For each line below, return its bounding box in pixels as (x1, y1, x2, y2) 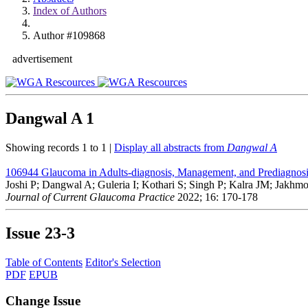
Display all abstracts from (114, 141, 227, 153)
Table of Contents (5, 256, 82, 268)
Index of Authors (33, 5, 107, 16)
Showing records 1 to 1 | (5, 141, 114, 153)
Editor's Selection (85, 256, 161, 268)
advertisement (12, 53, 72, 65)
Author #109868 (33, 30, 105, 41)
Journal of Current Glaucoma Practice (5, 190, 175, 203)
